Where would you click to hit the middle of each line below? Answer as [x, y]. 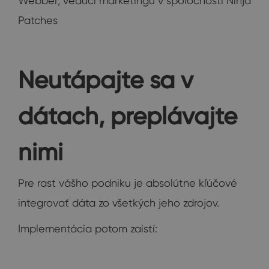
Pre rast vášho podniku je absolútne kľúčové [128, 183]
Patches [38, 20]
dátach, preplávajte [128, 116]
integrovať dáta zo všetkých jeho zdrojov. [119, 203]
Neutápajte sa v [106, 80]
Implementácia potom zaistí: [88, 229]
